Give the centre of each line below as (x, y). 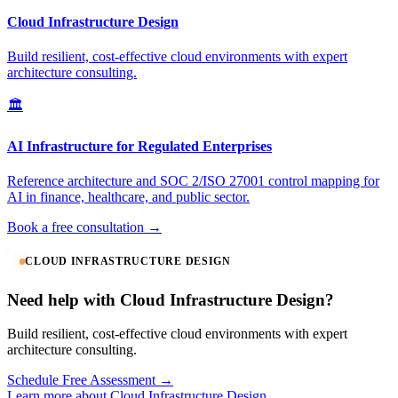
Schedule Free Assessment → (90, 380)
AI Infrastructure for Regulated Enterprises (139, 146)
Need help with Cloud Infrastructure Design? (171, 299)
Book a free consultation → (84, 227)
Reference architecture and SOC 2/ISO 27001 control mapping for (193, 180)
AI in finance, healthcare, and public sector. (128, 196)
